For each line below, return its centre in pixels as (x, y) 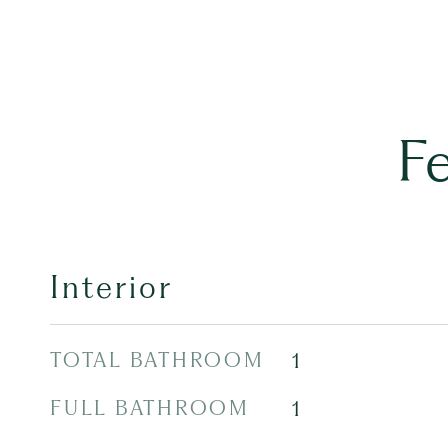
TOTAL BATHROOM (157, 360)
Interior (111, 287)
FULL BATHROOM (150, 408)
